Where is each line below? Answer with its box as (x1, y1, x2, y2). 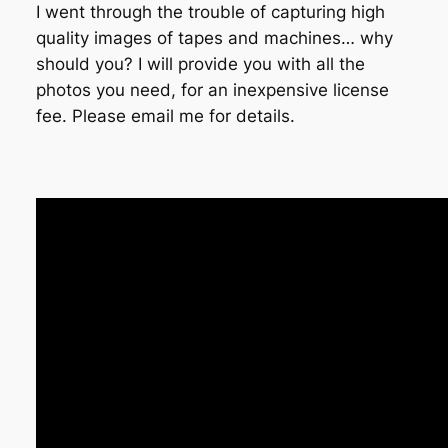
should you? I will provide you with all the (35, 54, 365, 75)
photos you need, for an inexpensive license (35, 80, 389, 101)
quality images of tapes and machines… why (35, 28, 393, 49)
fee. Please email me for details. (35, 106, 295, 127)
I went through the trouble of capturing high (35, 2, 385, 23)
